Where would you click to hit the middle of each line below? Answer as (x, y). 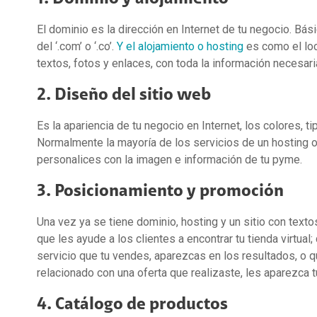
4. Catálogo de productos (132, 304)
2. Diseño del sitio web (124, 94)
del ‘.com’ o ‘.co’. (77, 46)
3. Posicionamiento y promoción (160, 191)
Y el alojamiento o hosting (180, 46)
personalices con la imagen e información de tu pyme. (169, 159)
